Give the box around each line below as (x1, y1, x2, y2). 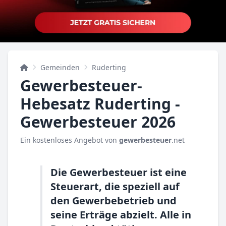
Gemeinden (40, 63, 80, 72)
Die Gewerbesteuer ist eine (50, 165, 187, 179)
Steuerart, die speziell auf (50, 180, 180, 193)
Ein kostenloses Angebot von (20, 135, 119, 145)
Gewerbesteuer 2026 (20, 111, 176, 132)
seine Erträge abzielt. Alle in (50, 208, 191, 221)
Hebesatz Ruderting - (20, 93, 180, 114)
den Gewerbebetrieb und (50, 194, 177, 207)
